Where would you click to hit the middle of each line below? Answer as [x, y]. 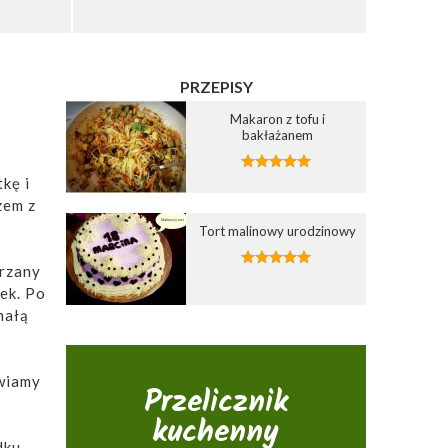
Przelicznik [215, 402]
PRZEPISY [216, 86]
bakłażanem [277, 134]
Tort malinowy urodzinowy [277, 230]
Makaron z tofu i [277, 118]
